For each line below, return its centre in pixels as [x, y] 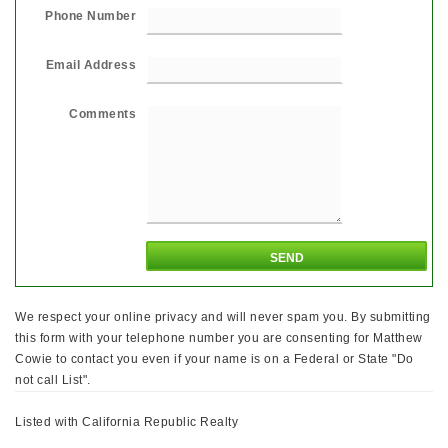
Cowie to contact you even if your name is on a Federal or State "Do [214, 358]
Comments [102, 113]
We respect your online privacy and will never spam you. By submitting [223, 316]
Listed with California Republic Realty [126, 421]
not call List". [53, 379]
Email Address [90, 64]
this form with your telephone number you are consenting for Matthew [219, 337]
